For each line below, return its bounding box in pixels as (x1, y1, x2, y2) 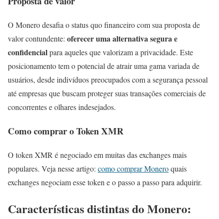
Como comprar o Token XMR (8, 124, 124, 137)
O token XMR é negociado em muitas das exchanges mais (8, 149, 187, 160)
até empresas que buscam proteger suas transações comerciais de (8, 88, 206, 99)
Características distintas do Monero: (8, 200, 191, 218)
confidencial (8, 46, 47, 58)
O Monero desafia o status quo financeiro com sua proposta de (8, 20, 200, 30)
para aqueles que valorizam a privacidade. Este (47, 47, 193, 58)
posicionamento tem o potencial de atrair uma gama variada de (8, 61, 199, 71)
